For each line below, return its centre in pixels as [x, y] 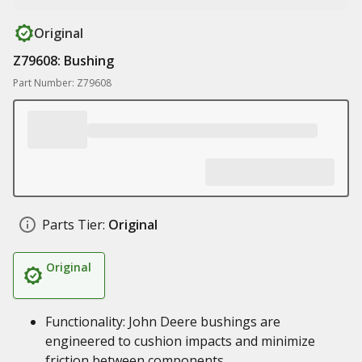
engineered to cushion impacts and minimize [180, 341]
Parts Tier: [74, 225]
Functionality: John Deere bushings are [163, 322]
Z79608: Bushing [63, 61]
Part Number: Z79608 [62, 83]
